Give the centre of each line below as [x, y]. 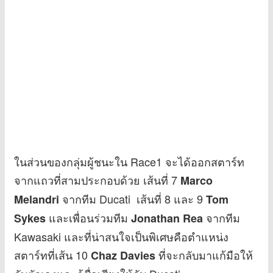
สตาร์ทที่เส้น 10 [52, 255]
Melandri [37, 200]
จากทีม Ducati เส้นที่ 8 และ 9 [133, 199]
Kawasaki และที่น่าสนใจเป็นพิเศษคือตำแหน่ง [121, 237]
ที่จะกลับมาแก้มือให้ [204, 255]
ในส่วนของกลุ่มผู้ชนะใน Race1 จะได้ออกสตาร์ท [129, 162]
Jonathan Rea [167, 218]
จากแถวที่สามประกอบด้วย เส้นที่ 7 [97, 180]
